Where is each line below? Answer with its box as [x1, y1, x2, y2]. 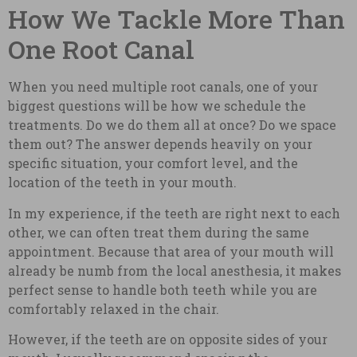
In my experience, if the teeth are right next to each [8, 204, 340, 222]
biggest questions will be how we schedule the [8, 97, 306, 115]
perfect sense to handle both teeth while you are [8, 280, 317, 298]
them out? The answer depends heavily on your [8, 135, 312, 153]
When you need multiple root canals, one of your [8, 78, 318, 96]
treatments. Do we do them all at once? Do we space [8, 116, 336, 134]
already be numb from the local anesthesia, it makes [8, 261, 341, 279]
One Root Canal [8, 32, 194, 67]
